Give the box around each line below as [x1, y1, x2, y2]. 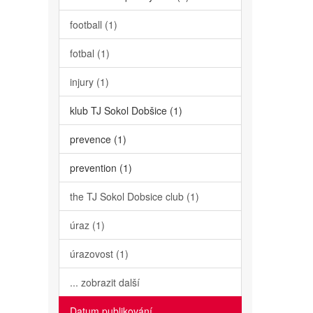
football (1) [69, 17, 117, 31]
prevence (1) [69, 132, 126, 146]
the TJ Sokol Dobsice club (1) [69, 189, 199, 203]
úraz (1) [69, 218, 105, 232]
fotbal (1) [69, 46, 110, 60]
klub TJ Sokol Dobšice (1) [69, 103, 182, 117]
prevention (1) [69, 161, 132, 175]
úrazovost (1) [69, 247, 129, 261]
